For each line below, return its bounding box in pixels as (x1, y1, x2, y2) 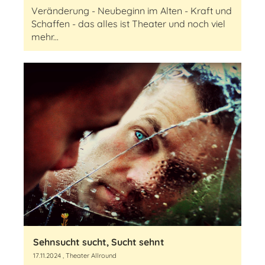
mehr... (31, 31, 59, 43)
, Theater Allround (61, 251, 117, 260)
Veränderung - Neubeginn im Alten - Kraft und (31, 5, 232, 17)
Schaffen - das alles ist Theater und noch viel (31, 18, 225, 30)
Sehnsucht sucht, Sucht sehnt (33, 236, 164, 248)
